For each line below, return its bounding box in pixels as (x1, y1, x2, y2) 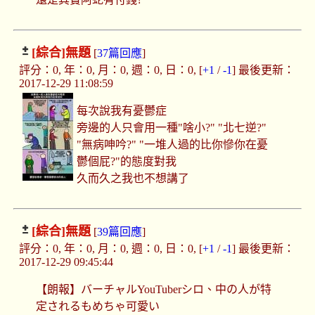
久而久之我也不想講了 (77, 172, 190, 185)
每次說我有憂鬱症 (77, 105, 167, 117)
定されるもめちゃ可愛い (35, 300, 160, 313)
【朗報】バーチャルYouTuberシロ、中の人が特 (35, 283, 271, 296)
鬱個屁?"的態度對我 (77, 155, 177, 168)
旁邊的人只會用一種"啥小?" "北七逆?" (77, 122, 267, 134)
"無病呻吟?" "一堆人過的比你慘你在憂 (77, 139, 269, 151)
